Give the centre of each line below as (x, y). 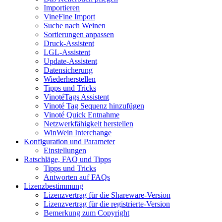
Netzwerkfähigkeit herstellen (88, 124)
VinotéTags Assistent (76, 97)
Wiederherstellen (70, 79)
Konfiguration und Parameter (69, 142)
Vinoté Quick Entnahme (82, 115)
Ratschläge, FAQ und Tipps (67, 160)
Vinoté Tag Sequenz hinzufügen (94, 106)
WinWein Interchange (78, 133)
